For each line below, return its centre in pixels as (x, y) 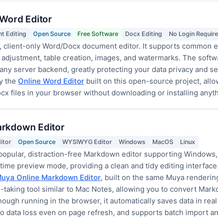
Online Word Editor (51, 81)
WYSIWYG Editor (87, 142)
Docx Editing (144, 34)
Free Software (98, 34)
